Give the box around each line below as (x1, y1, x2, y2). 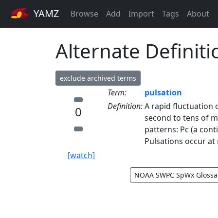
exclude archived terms (60, 73, 136, 83)
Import (128, 8, 154, 19)
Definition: (108, 100, 143, 111)
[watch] (68, 149, 95, 161)
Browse (71, 8, 98, 19)
